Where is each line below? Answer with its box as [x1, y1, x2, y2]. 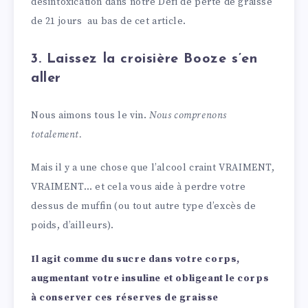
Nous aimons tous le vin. [31, 109, 149, 122]
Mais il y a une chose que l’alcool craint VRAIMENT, [31, 162, 275, 175]
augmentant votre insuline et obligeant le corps [31, 272, 269, 285]
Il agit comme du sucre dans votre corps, [31, 253, 241, 266]
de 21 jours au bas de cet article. [31, 14, 187, 27]
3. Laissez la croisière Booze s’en [31, 52, 258, 66]
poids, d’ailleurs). [31, 219, 114, 232]
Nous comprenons [149, 109, 227, 122]
